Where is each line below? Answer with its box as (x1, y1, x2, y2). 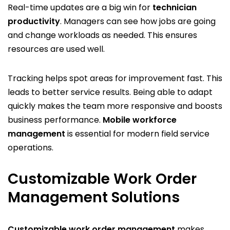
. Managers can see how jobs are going (60, 15, 216, 27)
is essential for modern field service (65, 127, 209, 140)
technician (152, 1, 197, 13)
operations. (8, 141, 53, 154)
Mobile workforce (103, 113, 177, 126)
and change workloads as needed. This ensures (8, 29, 197, 41)
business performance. (8, 113, 103, 126)
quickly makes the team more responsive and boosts (8, 100, 222, 112)
